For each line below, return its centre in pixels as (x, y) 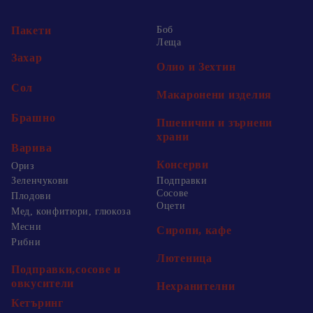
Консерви (183, 165)
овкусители (43, 284)
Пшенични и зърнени (214, 123)
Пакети (31, 31)
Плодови (31, 196)
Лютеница (184, 259)
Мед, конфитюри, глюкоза (71, 212)
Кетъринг (37, 303)
